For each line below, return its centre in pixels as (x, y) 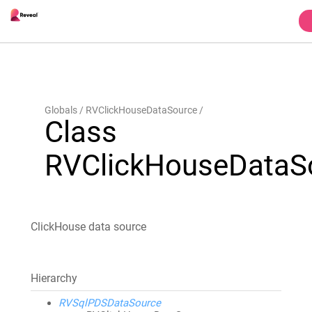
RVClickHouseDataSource (141, 110)
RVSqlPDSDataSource (110, 303)
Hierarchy (54, 278)
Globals (61, 110)
